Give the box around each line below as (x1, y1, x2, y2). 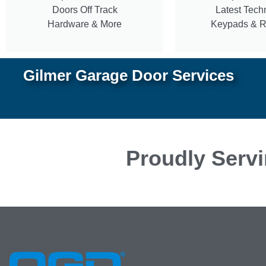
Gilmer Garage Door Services (23, 66, 234, 84)
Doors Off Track (52, 4, 118, 15)
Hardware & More (47, 18, 122, 29)
